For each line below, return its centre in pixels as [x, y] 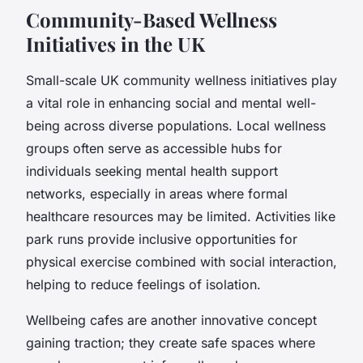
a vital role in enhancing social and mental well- [171, 102]
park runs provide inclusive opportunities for [162, 239]
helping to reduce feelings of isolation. [143, 284]
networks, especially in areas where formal [157, 193]
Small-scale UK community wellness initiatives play [181, 80]
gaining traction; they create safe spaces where [171, 342]
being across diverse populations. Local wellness [176, 125]
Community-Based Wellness [152, 19]
